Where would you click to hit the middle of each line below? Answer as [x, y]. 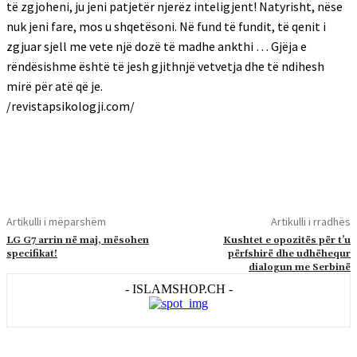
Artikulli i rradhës [310, 222]
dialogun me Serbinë [299, 267]
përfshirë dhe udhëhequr [289, 254]
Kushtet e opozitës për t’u [286, 240]
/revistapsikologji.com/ [71, 106]
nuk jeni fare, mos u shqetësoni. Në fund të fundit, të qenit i [166, 26]
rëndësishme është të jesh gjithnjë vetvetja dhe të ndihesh [165, 66]
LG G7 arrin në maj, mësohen [78, 240]
